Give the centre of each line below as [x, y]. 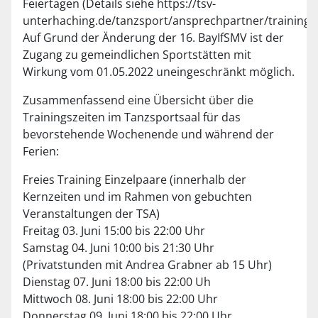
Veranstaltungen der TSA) [91, 214]
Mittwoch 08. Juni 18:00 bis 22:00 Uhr [120, 299]
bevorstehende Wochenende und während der [148, 134]
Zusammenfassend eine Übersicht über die [138, 100]
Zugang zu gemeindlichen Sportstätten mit [137, 55]
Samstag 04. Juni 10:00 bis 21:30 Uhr [119, 248]
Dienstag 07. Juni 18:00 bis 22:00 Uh [117, 282]
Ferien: [41, 151]
